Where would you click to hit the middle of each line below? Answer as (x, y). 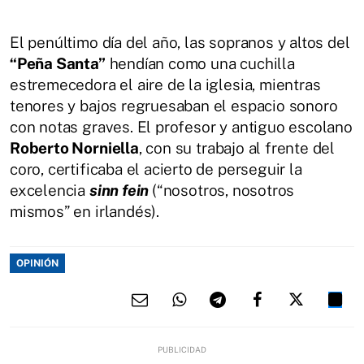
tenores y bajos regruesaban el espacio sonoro (174, 106)
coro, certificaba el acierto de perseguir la (156, 169)
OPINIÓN (37, 263)
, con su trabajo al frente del (237, 148)
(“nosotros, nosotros (223, 190)
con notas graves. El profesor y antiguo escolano (181, 127)
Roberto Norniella (74, 148)
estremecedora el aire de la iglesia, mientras (165, 84)
